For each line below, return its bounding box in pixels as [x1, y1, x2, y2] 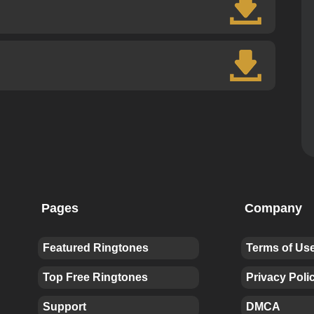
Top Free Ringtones [43, 271, 148, 283]
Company [245, 201, 302, 215]
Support [43, 301, 86, 313]
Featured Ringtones [43, 242, 149, 254]
